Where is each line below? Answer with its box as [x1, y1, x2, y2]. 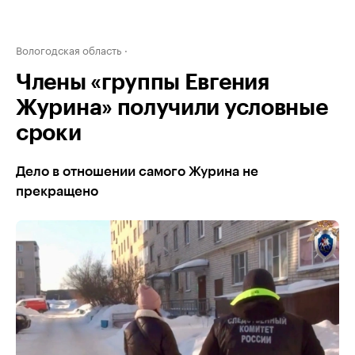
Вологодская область [16, 41, 121, 57]
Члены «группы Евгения [16, 71, 269, 94]
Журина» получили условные [16, 97, 328, 119]
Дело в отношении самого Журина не [16, 165, 258, 178]
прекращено [16, 185, 98, 198]
